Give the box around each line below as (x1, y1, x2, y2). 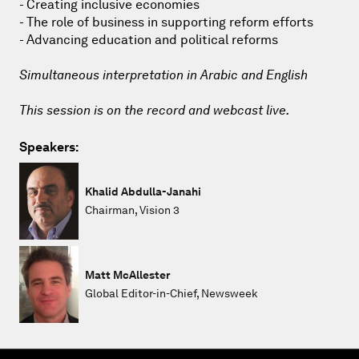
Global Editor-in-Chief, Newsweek (85, 286, 257, 300)
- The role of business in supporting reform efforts (19, 14, 313, 30)
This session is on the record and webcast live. (19, 102, 289, 118)
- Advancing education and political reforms (19, 31, 278, 47)
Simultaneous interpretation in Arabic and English (19, 67, 308, 83)
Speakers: (19, 139, 79, 155)
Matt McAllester (85, 268, 171, 281)
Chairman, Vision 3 (85, 203, 179, 216)
